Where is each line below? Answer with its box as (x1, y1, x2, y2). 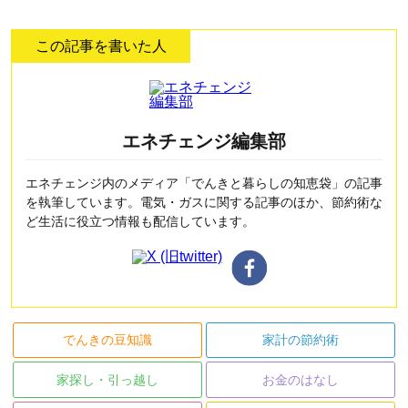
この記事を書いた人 (36, 37, 167, 54)
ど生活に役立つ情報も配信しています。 (25, 213, 255, 229)
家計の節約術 (262, 332, 339, 348)
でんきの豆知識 (63, 332, 152, 348)
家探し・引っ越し (56, 372, 158, 388)
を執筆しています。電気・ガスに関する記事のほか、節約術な (25, 194, 382, 209)
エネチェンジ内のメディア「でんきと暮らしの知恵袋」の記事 (25, 175, 382, 190)
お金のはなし (262, 372, 339, 388)
